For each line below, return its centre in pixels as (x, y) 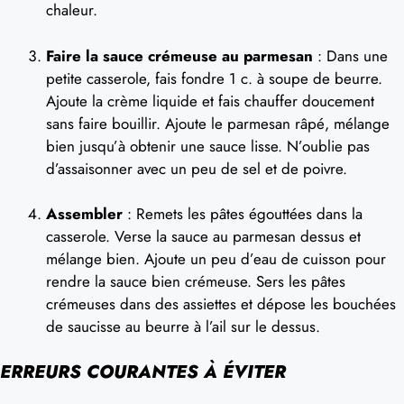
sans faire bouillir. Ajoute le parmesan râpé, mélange (218, 123)
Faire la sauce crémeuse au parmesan (179, 55)
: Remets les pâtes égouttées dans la (243, 214)
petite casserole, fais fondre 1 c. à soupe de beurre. (214, 78)
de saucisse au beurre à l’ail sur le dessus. (183, 326)
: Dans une (350, 55)
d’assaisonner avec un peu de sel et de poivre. (197, 168)
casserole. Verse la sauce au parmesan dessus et (203, 236)
